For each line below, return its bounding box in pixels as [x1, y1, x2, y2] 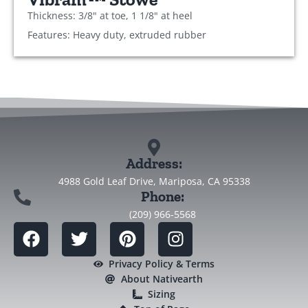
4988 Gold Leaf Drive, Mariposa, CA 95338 [58, 174, 250, 188]
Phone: [140, 187, 184, 205]
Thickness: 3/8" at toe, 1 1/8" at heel [27, 9, 192, 23]
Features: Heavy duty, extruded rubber [27, 28, 206, 42]
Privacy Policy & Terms [109, 256, 215, 270]
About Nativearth [120, 272, 203, 285]
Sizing [148, 287, 176, 300]
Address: [126, 154, 182, 172]
